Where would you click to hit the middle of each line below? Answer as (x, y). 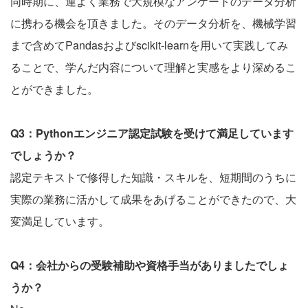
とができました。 (54, 89)
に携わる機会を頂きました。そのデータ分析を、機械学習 (153, 23)
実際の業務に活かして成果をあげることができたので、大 (153, 199)
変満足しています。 (60, 221)
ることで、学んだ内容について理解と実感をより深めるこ (153, 67)
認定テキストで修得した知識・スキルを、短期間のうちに (153, 177)
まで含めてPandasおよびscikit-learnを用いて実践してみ (149, 45)
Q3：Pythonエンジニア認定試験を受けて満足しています (152, 133)
